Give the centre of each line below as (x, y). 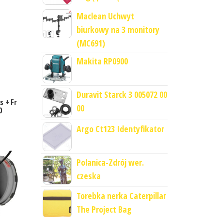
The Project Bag (104, 209)
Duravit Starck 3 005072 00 (122, 94)
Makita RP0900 (102, 61)
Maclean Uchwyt (105, 16)
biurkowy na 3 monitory (118, 30)
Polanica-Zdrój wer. (110, 163)
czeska (88, 176)
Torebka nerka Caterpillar (121, 196)
